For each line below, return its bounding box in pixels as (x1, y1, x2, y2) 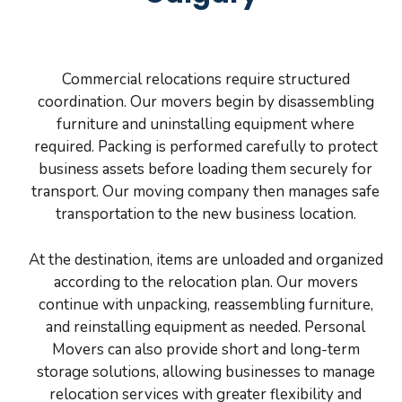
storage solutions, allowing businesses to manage (36, 361, 375, 382)
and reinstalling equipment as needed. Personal (46, 316, 365, 337)
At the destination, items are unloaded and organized (28, 249, 383, 270)
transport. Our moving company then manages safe (31, 181, 380, 203)
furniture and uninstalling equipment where (57, 114, 354, 135)
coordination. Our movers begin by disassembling (37, 92, 374, 113)
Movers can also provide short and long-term (51, 338, 360, 360)
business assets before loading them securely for (39, 159, 372, 180)
